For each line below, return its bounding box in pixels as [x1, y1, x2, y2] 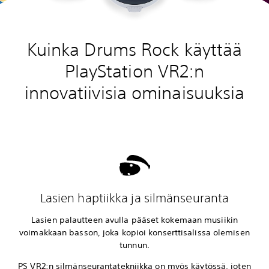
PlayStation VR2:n [64, 61, 205, 82]
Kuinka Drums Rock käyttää [26, 39, 243, 61]
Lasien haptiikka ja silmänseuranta [40, 191, 229, 205]
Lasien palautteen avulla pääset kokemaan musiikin [31, 214, 238, 226]
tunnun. [119, 240, 150, 251]
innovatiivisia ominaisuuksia [24, 82, 245, 104]
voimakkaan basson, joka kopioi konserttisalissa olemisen [19, 227, 250, 238]
